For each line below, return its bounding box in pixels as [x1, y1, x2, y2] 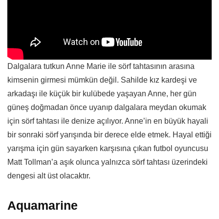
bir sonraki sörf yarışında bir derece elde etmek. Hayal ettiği [7, 130, 212, 139]
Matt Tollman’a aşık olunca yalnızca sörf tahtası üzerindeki [7, 157, 208, 166]
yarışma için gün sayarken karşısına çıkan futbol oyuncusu [7, 144, 208, 153]
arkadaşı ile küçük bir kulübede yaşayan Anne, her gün [7, 89, 197, 98]
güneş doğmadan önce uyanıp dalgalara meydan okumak [7, 103, 206, 111]
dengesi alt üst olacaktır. [7, 171, 90, 180]
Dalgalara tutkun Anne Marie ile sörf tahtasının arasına [7, 62, 195, 70]
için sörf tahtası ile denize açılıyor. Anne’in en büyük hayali [7, 116, 208, 125]
